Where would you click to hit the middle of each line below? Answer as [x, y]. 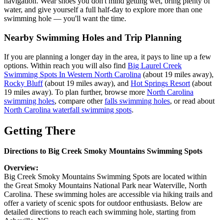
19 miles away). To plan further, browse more [75, 92]
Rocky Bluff [23, 83]
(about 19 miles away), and [87, 83]
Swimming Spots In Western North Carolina [72, 74]
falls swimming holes [137, 101]
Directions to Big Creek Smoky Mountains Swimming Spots [103, 151]
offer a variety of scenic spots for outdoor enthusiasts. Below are [103, 203]
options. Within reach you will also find [66, 65]
